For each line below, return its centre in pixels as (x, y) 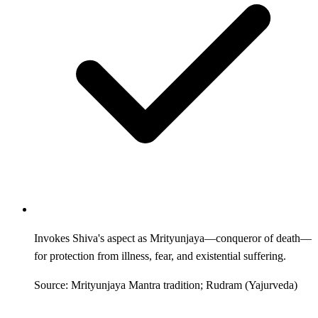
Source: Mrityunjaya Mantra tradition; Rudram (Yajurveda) (166, 285)
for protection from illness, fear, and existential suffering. (160, 256)
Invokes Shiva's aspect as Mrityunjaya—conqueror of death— (173, 238)
